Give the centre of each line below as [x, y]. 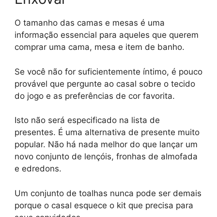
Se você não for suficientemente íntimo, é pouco [108, 71]
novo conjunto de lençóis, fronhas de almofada [106, 157]
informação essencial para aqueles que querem [107, 35]
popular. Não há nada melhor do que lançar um [106, 145]
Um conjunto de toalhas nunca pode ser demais [108, 193]
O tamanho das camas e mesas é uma [90, 23]
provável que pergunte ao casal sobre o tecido [105, 84]
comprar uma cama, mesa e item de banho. [101, 47]
